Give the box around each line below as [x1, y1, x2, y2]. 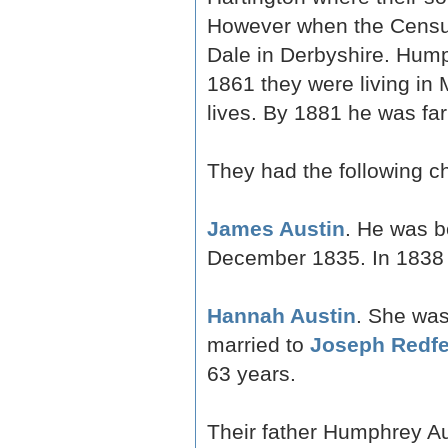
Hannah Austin [206, 304, 356, 327]
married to [206, 333, 310, 356]
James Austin [206, 217, 345, 240]
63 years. [206, 362, 296, 385]
